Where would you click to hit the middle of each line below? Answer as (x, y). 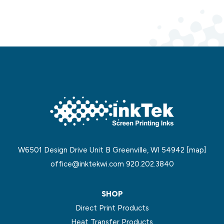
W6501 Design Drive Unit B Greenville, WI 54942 (102, 150)
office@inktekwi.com (87, 164)
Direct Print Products (112, 208)
